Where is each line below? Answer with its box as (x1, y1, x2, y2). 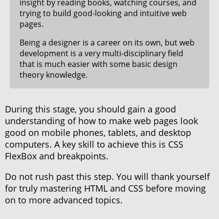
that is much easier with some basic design (20, 58, 177, 69)
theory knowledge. (20, 69, 88, 80)
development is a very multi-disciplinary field (20, 47, 183, 59)
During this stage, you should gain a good (5, 103, 176, 115)
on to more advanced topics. (5, 194, 123, 206)
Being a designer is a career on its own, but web (20, 37, 195, 48)
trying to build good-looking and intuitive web (20, 7, 187, 19)
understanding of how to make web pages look (5, 114, 198, 127)
